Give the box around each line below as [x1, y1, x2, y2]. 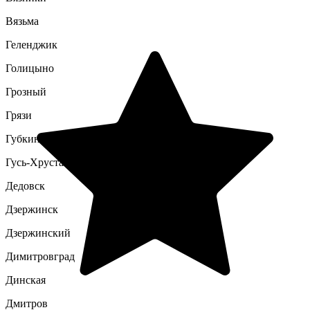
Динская [6, 274, 46, 286]
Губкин [6, 133, 40, 145]
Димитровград [6, 250, 75, 262]
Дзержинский [6, 227, 71, 239]
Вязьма [6, 15, 39, 27]
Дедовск [6, 180, 45, 192]
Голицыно [6, 62, 54, 74]
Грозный [6, 86, 46, 98]
